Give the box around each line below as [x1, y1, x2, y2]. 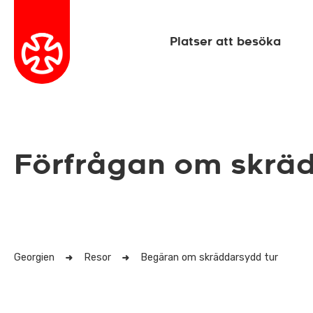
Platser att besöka [169, 34, 281, 49]
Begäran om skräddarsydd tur [140, 252, 278, 263]
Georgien [14, 252, 54, 263]
